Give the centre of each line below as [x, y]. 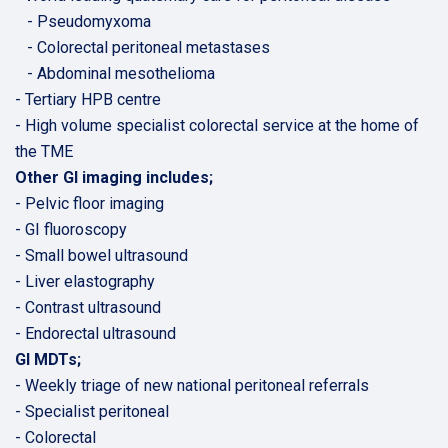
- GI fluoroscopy [71, 229]
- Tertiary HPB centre [88, 99]
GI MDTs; [48, 359]
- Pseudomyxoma [83, 21]
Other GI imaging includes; [114, 177]
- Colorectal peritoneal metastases [142, 47]
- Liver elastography [85, 281]
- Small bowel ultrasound [101, 255]
